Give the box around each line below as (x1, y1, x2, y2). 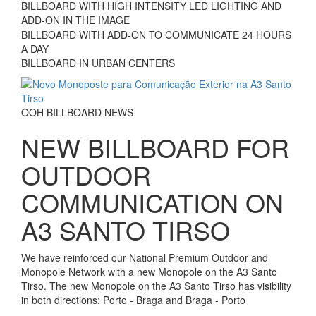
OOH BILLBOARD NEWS (21, 105, 133, 120)
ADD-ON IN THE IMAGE (21, 13, 130, 28)
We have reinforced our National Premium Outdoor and (21, 250, 268, 265)
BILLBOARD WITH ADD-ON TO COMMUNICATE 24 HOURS (21, 28, 291, 42)
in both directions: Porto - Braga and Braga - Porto (21, 293, 245, 308)
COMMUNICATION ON (21, 184, 284, 221)
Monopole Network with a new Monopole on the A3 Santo (21, 265, 277, 279)
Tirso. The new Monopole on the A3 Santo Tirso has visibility (21, 279, 291, 293)
